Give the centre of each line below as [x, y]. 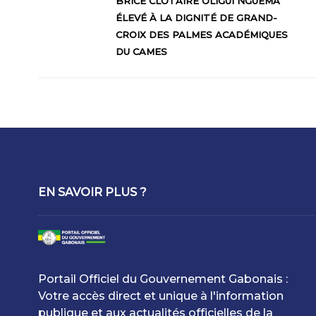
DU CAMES [141, 51]
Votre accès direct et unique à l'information [160, 296]
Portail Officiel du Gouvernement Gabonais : [163, 279]
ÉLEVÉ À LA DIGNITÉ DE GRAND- [196, 18]
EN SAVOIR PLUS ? [92, 192]
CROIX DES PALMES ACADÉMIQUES [201, 35]
